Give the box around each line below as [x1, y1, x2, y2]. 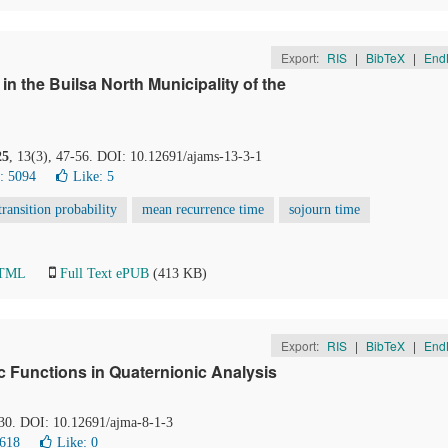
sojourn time [289, 202, 360, 217]
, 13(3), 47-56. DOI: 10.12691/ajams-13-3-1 [9, 149, 262, 164]
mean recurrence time [142, 202, 264, 217]
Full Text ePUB [60, 266, 149, 281]
